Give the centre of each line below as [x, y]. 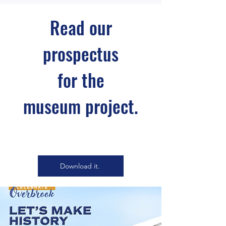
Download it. [80, 166]
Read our [81, 27]
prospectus [81, 53]
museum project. [81, 106]
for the [81, 80]
